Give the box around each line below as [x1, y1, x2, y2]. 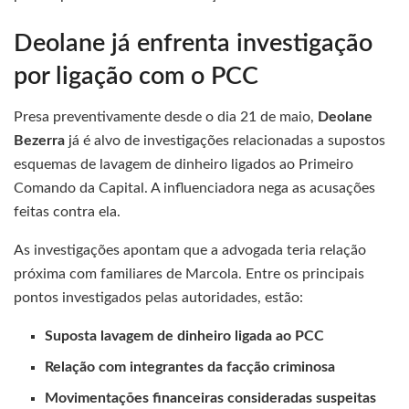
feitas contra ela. [14, 204, 121, 220]
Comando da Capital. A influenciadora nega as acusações [14, 181, 375, 196]
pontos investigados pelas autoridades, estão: [14, 290, 303, 306]
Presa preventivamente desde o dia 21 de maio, [14, 110, 318, 125]
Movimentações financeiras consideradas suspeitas [45, 391, 377, 406]
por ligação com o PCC [14, 63, 258, 89]
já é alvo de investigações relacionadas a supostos [65, 133, 385, 149]
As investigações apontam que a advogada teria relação [14, 243, 366, 258]
